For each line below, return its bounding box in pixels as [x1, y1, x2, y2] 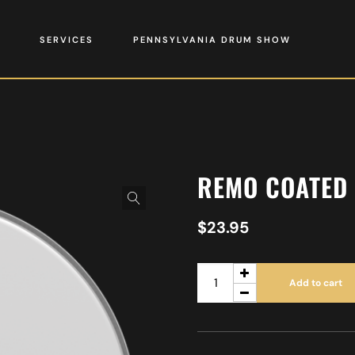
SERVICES [39, 34, 94, 45]
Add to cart [288, 277, 342, 289]
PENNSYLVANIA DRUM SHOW [132, 34, 291, 45]
